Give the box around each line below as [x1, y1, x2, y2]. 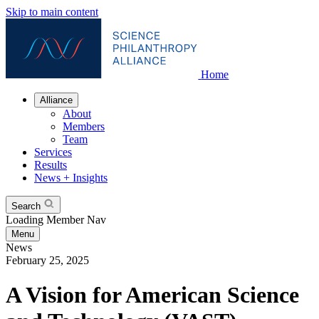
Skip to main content [6, 6, 98, 18]
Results [34, 159, 67, 171]
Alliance [40, 95, 73, 105]
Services [34, 146, 72, 158]
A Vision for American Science [6, 282, 299, 308]
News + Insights [34, 172, 108, 184]
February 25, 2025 [6, 254, 89, 266]
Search [11, 201, 41, 211]
